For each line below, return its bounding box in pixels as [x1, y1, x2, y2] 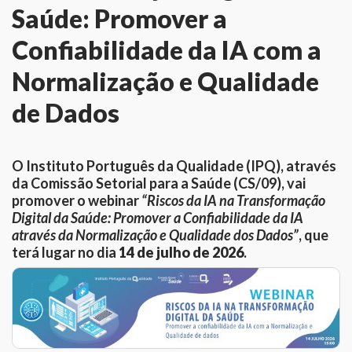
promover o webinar [11, 191, 141, 209]
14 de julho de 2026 [118, 243, 244, 261]
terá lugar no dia [11, 243, 119, 261]
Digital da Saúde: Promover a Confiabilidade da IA [11, 208, 303, 226]
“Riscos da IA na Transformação [141, 191, 325, 209]
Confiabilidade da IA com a [12, 34, 321, 65]
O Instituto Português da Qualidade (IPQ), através [11, 156, 336, 174]
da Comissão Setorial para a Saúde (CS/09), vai [11, 174, 306, 192]
